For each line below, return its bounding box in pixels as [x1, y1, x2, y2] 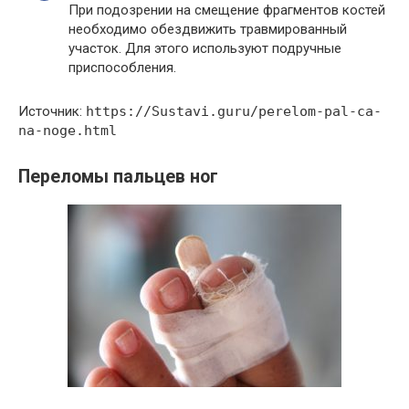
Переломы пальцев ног [18, 166, 218, 188]
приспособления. [68, 59, 176, 76]
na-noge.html [18, 122, 117, 139]
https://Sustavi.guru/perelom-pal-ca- [86, 103, 382, 120]
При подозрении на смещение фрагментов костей [68, 2, 385, 18]
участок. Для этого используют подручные [68, 40, 341, 57]
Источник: [18, 103, 86, 120]
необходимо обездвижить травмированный [68, 21, 347, 37]
